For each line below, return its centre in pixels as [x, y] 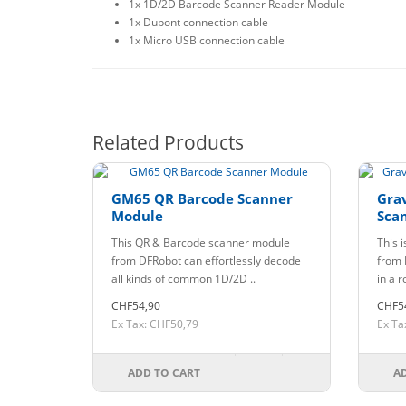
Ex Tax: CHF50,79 [155, 324]
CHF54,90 [136, 305]
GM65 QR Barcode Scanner [202, 198]
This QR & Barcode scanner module [201, 242]
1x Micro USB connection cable [207, 40]
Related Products [168, 142]
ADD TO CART [164, 372]
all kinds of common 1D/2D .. [184, 278]
